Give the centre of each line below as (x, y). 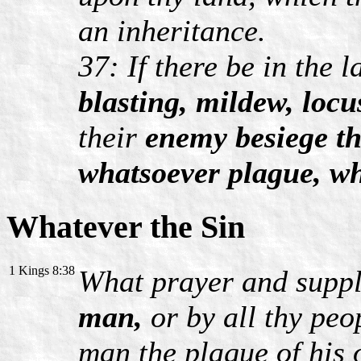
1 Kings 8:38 (42, 270)
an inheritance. (172, 31)
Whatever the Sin (126, 226)
